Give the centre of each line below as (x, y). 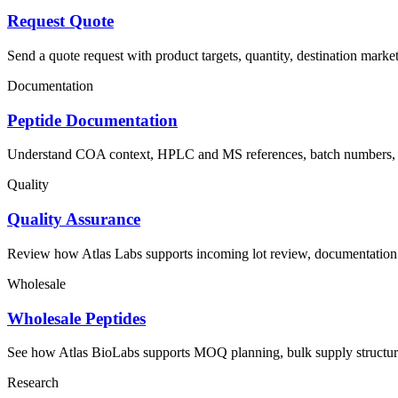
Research (33, 383)
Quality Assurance (74, 219)
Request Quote (60, 21)
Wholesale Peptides (76, 318)
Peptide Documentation (92, 120)
